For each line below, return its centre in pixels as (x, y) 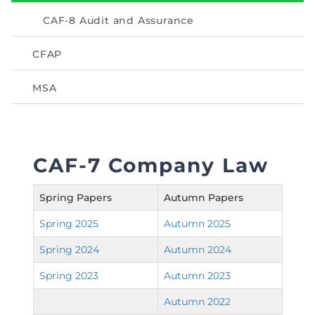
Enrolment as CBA (68, 40)
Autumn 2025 (197, 224)
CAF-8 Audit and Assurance (118, 21)
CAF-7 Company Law (151, 166)
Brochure (44, 76)
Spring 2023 (69, 276)
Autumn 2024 (198, 250)
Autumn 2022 (197, 302)
